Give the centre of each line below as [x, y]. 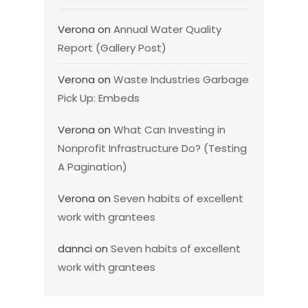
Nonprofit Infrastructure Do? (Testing [152, 148]
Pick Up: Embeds [99, 98]
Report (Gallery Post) [112, 48]
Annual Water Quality [167, 30]
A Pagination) [92, 167]
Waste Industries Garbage [181, 80]
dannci [75, 249]
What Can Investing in [169, 130]
